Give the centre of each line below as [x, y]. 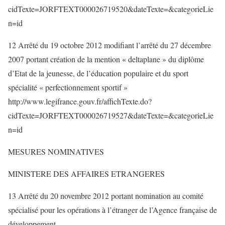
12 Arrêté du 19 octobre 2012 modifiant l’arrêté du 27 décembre [109, 45]
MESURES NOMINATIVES [56, 151]
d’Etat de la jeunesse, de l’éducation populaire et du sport [98, 73]
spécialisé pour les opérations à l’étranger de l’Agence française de [113, 210]
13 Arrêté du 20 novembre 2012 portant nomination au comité [106, 196]
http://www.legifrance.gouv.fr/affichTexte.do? [80, 101]
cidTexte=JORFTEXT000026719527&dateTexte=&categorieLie [111, 115]
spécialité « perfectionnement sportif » [68, 87]
